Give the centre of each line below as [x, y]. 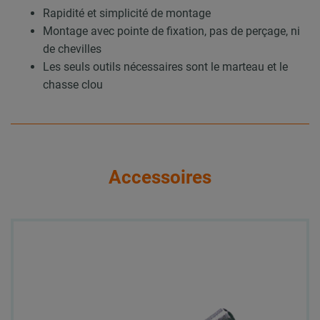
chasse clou [73, 84]
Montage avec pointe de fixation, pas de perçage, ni [171, 31]
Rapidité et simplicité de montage [127, 13]
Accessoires [160, 177]
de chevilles [72, 49]
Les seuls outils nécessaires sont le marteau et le [165, 66]
